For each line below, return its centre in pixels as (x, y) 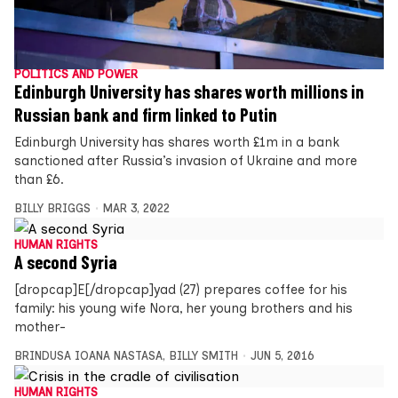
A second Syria (66, 262)
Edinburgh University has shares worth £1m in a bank (177, 142)
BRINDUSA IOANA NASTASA (88, 355)
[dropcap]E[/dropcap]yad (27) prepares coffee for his (181, 289)
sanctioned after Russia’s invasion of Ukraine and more (186, 160)
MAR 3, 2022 (136, 208)
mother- (40, 326)
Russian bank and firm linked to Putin (146, 114)
